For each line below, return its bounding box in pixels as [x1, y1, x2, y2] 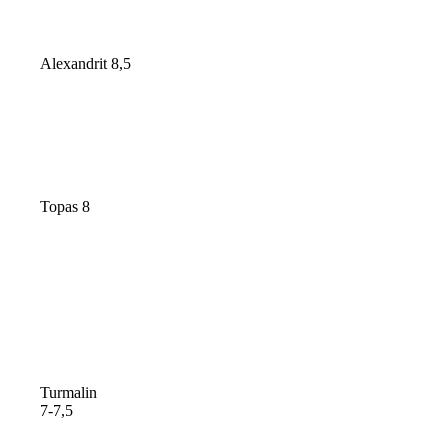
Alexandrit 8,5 [40, 55, 132, 73]
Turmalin [40, 384, 98, 402]
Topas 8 [40, 198, 91, 216]
